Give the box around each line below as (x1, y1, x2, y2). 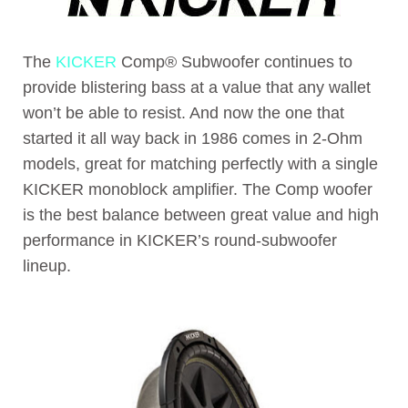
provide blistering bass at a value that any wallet (23, 77, 371, 97)
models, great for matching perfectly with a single (23, 154, 378, 173)
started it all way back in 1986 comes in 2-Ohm (23, 128, 362, 148)
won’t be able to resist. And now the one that (23, 103, 344, 122)
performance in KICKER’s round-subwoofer (23, 230, 337, 250)
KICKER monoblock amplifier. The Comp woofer (23, 179, 372, 199)
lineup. (23, 256, 71, 275)
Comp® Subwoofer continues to (117, 52, 352, 71)
